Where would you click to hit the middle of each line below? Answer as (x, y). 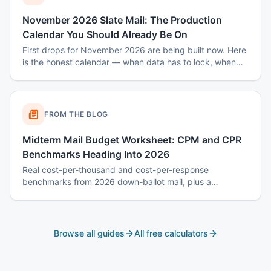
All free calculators (171, 233)
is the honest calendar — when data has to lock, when (129, 62)
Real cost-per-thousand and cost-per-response (116, 170)
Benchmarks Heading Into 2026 (96, 154)
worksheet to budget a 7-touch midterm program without (135, 194)
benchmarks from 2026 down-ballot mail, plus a (117, 182)
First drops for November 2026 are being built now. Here (134, 50)
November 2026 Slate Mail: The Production (122, 20)
